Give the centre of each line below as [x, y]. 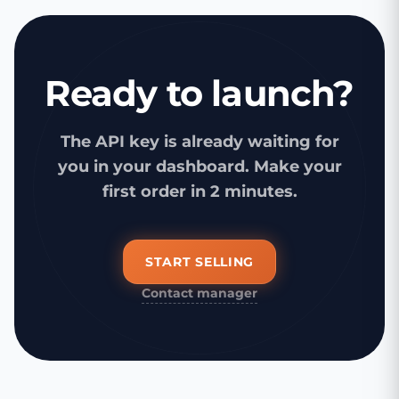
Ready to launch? [199, 94]
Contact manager [199, 293]
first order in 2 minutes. [199, 192]
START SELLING [199, 262]
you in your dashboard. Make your [199, 167]
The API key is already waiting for [199, 142]
